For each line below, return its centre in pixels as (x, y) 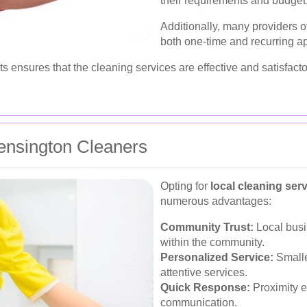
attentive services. (204, 272)
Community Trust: (207, 227)
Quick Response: (205, 287)
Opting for (185, 186)
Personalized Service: (217, 257)
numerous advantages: (216, 201)
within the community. (212, 242)
